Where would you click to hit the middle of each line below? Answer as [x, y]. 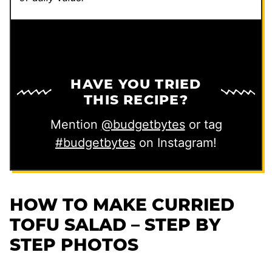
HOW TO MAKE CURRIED [122, 204]
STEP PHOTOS [74, 244]
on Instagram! [176, 142]
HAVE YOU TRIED [136, 84]
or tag [203, 124]
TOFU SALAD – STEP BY [115, 224]
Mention [76, 124]
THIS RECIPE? [136, 100]
